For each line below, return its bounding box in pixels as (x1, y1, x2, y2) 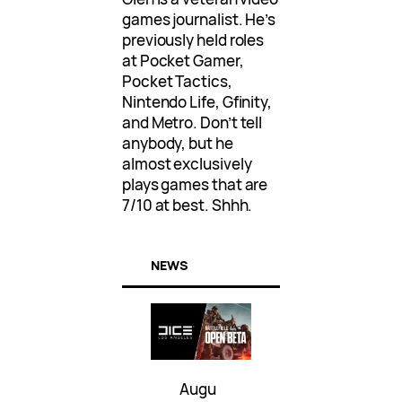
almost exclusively (122, 153, 252, 175)
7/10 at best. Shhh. (122, 195, 253, 216)
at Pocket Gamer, (122, 50, 244, 72)
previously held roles (122, 30, 265, 51)
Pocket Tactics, (122, 71, 232, 92)
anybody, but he (122, 133, 233, 154)
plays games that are (122, 174, 268, 196)
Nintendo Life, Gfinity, (122, 92, 273, 113)
